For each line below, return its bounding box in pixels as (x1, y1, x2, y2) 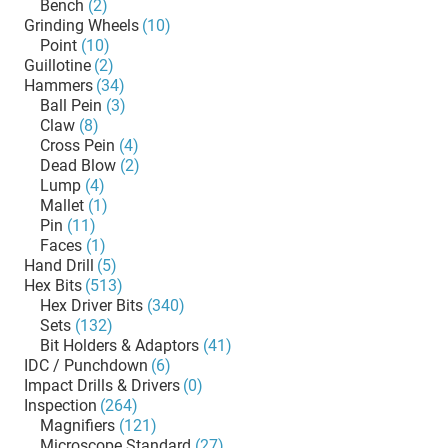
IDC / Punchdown (24, 356, 148, 375)
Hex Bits (24, 276, 82, 295)
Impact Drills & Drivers (24, 376, 180, 395)
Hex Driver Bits (40, 296, 143, 315)
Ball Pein (40, 96, 102, 115)
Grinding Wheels (24, 16, 139, 35)
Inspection (24, 396, 97, 415)
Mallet (40, 196, 84, 215)
